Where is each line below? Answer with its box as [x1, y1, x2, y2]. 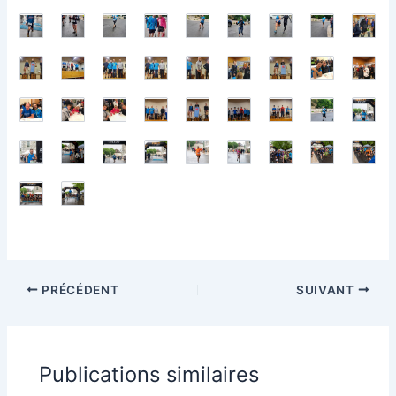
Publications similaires [39, 362, 260, 388]
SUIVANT [296, 282, 358, 297]
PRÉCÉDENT [38, 282, 119, 297]
